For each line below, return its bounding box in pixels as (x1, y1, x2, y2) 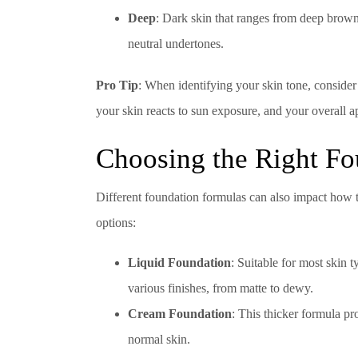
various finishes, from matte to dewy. (128, 281, 313, 296)
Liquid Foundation (128, 256, 231, 270)
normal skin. (128, 332, 190, 347)
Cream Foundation (128, 307, 232, 321)
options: (96, 216, 136, 230)
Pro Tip (96, 78, 138, 92)
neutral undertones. (128, 36, 224, 50)
